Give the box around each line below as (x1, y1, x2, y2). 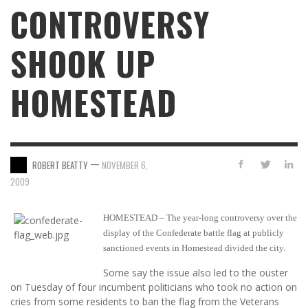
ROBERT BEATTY (32, 157, 88, 172)
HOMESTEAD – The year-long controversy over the (103, 212, 297, 223)
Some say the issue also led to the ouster (103, 266, 288, 279)
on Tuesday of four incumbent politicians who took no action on (10, 280, 297, 294)
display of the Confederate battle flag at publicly (103, 228, 284, 238)
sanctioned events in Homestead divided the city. (103, 243, 285, 253)
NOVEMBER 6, (102, 157, 148, 172)
